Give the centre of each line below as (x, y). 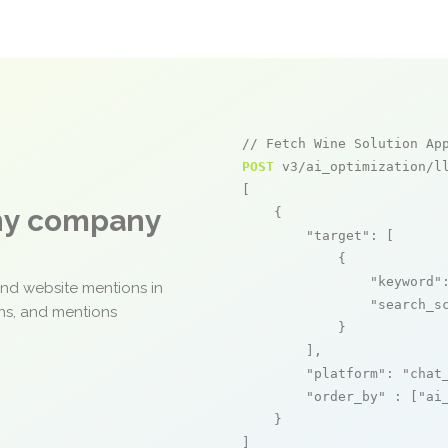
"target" (338, 235)
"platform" (346, 373)
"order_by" (346, 396)
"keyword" (406, 281)
